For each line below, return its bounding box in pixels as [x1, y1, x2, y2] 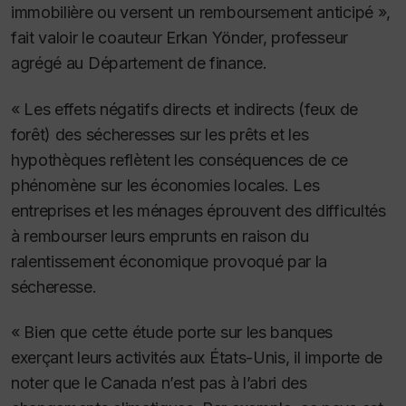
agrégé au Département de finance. [11, 53, 267, 73]
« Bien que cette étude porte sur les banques [11, 323, 333, 343]
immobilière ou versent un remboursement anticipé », [11, 3, 391, 23]
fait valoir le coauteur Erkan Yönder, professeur [11, 28, 348, 48]
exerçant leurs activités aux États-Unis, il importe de [11, 348, 382, 368]
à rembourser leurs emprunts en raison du [11, 226, 309, 246]
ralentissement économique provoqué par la [11, 251, 328, 271]
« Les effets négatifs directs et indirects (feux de [11, 99, 358, 119]
